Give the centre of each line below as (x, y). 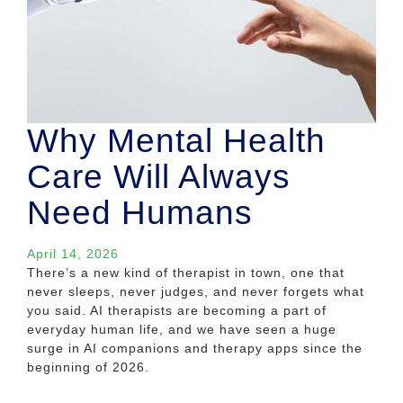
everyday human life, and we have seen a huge (182, 330)
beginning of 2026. (88, 367)
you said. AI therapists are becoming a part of (177, 311)
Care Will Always (159, 177)
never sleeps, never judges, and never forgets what (196, 292)
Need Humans (140, 213)
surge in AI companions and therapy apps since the (195, 349)
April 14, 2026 (73, 254)
